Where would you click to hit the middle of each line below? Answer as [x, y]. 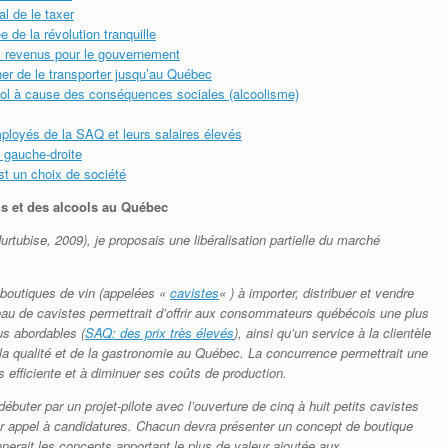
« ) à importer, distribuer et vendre [316, 292]
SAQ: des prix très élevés [159, 332]
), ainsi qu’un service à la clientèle [332, 332]
